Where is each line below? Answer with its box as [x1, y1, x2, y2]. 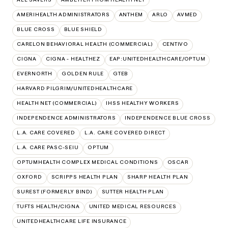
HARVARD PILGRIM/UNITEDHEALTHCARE [17, 85, 133, 92]
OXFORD [17, 174, 42, 180]
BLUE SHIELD [64, 26, 102, 33]
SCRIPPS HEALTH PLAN [51, 174, 118, 180]
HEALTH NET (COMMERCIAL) [17, 100, 97, 106]
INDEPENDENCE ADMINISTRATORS [17, 115, 116, 121]
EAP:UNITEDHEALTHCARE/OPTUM [109, 55, 206, 62]
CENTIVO [162, 41, 188, 47]
